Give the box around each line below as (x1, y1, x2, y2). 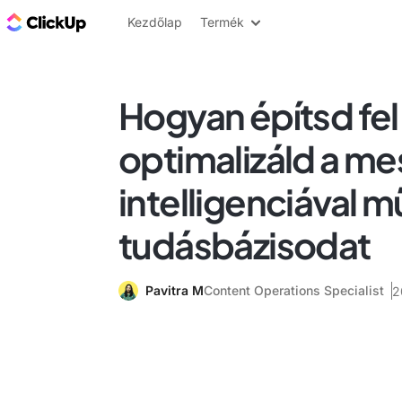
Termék (200, 14, 244, 30)
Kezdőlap (127, 14, 182, 30)
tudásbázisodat (118, 222, 371, 267)
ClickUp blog (90, 12, 180, 31)
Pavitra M (145, 283, 204, 298)
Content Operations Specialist (204, 283, 384, 298)
